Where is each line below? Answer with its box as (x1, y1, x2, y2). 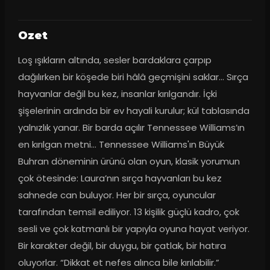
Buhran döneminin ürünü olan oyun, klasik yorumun (17, 155, 240, 168)
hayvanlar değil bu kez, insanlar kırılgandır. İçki (17, 87, 217, 101)
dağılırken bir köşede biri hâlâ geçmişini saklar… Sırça (17, 71, 248, 84)
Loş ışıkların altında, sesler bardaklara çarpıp (17, 54, 212, 67)
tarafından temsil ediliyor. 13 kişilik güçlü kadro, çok (17, 206, 239, 219)
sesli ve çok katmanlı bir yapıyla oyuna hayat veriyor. (17, 222, 250, 236)
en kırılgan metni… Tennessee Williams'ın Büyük (17, 138, 224, 151)
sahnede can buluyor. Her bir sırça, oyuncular (17, 189, 216, 202)
